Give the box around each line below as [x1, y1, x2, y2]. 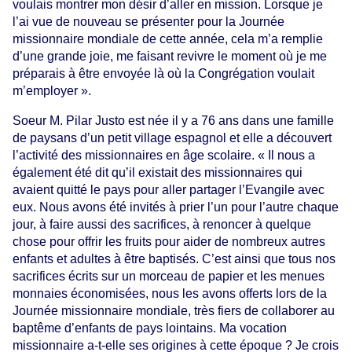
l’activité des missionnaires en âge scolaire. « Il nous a [13, 148, 315, 162]
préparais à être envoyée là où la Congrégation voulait [13, 66, 314, 80]
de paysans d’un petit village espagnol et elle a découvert [13, 130, 332, 145]
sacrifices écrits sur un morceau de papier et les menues [13, 269, 324, 283]
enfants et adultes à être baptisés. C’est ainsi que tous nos [13, 251, 335, 266]
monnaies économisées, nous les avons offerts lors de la [13, 286, 327, 300]
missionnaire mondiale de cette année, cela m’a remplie [13, 31, 323, 46]
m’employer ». [13, 83, 91, 97]
